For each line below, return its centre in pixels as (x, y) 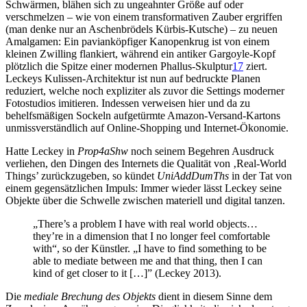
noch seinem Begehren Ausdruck (201, 151)
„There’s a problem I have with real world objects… (145, 224)
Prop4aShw (103, 151)
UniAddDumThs (193, 176)
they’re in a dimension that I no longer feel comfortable (151, 236)
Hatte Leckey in (41, 151)
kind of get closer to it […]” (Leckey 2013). (127, 273)
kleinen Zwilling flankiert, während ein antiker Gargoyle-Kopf (140, 54)
